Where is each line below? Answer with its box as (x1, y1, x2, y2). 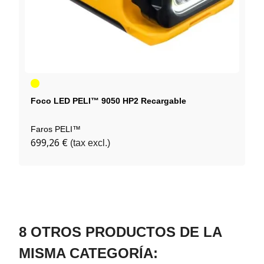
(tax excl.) (70, 138, 110, 148)
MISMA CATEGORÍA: (19, 245, 158, 262)
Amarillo (30, 78, 60, 88)
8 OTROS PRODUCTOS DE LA (19, 224, 222, 240)
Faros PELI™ (31, 124, 81, 134)
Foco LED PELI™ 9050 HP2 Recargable (31, 96, 186, 106)
